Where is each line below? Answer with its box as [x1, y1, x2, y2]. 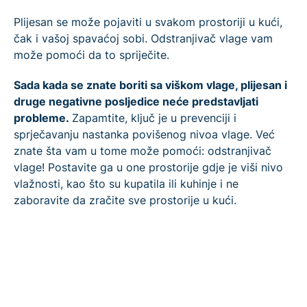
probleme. [14, 111, 72, 125]
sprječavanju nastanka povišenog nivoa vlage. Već [14, 127, 275, 142]
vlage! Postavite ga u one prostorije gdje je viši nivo [14, 160, 283, 175]
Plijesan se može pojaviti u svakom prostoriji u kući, [14, 15, 282, 29]
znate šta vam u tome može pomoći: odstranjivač [14, 144, 271, 158]
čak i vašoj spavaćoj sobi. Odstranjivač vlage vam [14, 32, 273, 46]
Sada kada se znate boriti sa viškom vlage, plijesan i [14, 78, 287, 93]
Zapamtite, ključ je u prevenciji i [72, 111, 236, 125]
